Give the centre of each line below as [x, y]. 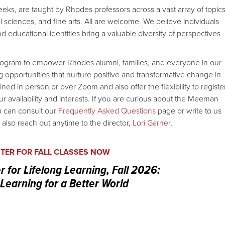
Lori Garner [151, 123]
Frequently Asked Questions [107, 111]
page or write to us [189, 111]
